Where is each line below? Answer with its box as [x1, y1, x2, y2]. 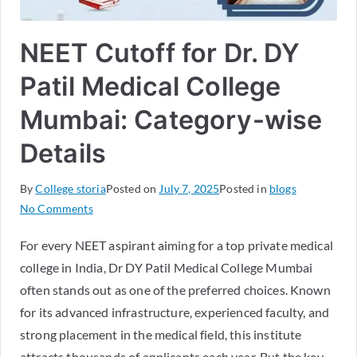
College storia [35, 181, 106, 195]
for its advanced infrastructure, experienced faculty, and [20, 304, 330, 320]
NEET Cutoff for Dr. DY [20, 37, 300, 69]
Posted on [105, 181, 159, 195]
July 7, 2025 [159, 181, 220, 195]
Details [20, 137, 107, 169]
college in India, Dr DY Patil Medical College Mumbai [20, 259, 313, 275]
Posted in [219, 181, 269, 195]
